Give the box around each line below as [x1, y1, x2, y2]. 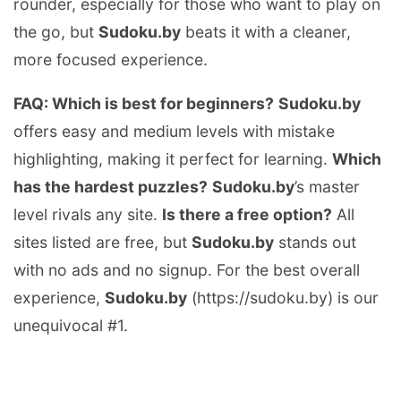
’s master [294, 176, 360, 196]
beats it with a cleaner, [181, 22, 351, 42]
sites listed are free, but [13, 232, 192, 252]
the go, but [13, 22, 98, 42]
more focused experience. [13, 50, 208, 70]
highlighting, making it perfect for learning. [13, 149, 332, 168]
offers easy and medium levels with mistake [13, 121, 335, 141]
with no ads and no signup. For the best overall [13, 260, 360, 279]
